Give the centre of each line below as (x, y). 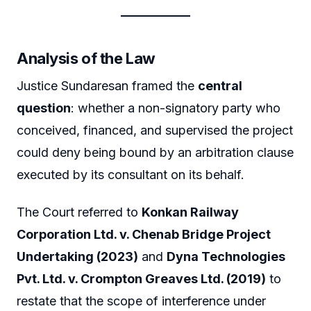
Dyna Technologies (226, 256)
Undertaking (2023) (77, 256)
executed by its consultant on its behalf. (131, 175)
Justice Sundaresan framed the (107, 86)
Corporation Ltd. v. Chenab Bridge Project (144, 234)
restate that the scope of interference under (141, 301)
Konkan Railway (190, 212)
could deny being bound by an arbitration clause (155, 153)
